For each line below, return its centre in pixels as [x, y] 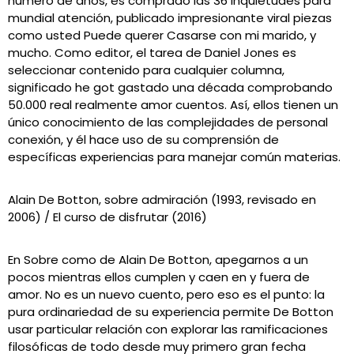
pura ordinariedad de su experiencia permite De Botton [171, 312]
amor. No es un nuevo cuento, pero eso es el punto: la [166, 294]
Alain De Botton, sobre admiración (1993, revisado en [162, 200]
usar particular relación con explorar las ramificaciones [168, 329]
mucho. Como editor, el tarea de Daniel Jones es [152, 53]
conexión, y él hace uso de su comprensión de [143, 139]
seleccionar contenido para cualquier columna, [146, 70]
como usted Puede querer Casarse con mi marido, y [162, 35]
